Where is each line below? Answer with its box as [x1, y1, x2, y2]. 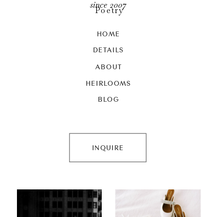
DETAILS [93, 45, 124, 54]
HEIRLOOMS [86, 78, 131, 87]
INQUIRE [92, 143, 124, 152]
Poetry [94, 4, 123, 16]
